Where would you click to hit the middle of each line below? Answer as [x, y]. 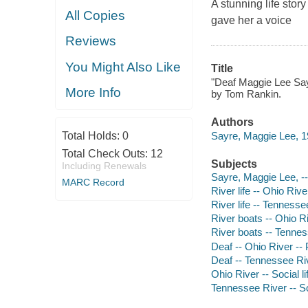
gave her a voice [251, 21]
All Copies [96, 15]
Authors [232, 122]
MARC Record [93, 182]
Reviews [91, 41]
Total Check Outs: [106, 153]
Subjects [234, 164]
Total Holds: [92, 135]
